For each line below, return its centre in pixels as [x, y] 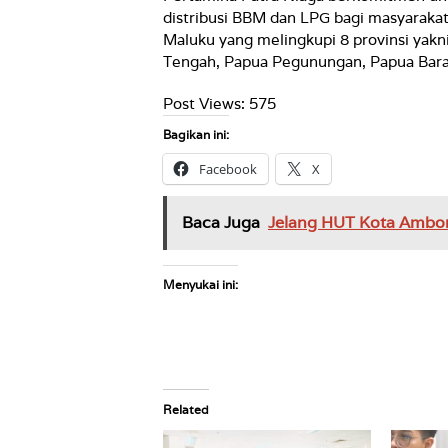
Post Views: [204, 104]
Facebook [228, 169]
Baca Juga [221, 223]
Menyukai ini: [200, 285]
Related [186, 410]
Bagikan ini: [196, 135]
